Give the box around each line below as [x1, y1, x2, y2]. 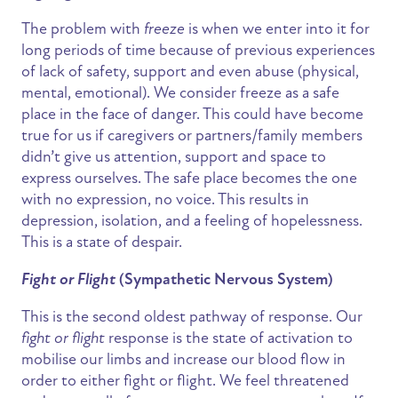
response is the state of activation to [105, 328, 353, 348]
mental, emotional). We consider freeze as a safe [21, 83, 339, 103]
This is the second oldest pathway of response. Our [21, 306, 362, 327]
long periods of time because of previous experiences [21, 40, 375, 60]
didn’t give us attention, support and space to [21, 147, 326, 167]
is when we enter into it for [185, 19, 370, 39]
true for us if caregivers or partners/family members [21, 125, 362, 146]
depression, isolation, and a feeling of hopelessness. [21, 211, 362, 231]
